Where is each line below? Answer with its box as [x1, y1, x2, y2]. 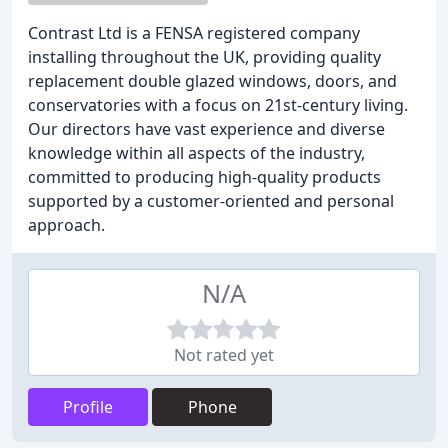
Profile [63, 396, 113, 418]
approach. [28, 214, 105, 236]
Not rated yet [174, 344, 274, 366]
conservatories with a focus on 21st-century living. [28, 94, 408, 116]
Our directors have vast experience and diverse [28, 118, 385, 140]
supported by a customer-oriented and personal [28, 190, 394, 212]
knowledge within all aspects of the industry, [28, 142, 365, 164]
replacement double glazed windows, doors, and [28, 70, 397, 92]
